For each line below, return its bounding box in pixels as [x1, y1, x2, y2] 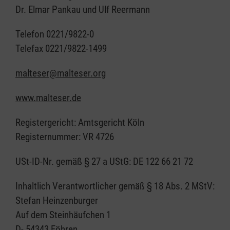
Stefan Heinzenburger [15, 195, 98, 206]
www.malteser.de [15, 92, 81, 104]
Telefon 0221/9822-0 [15, 28, 94, 40]
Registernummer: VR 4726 [15, 131, 114, 143]
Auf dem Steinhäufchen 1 [15, 209, 111, 221]
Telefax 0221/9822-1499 [15, 43, 107, 54]
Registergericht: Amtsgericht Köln [15, 117, 144, 128]
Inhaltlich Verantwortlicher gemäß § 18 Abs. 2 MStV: [15, 180, 215, 192]
